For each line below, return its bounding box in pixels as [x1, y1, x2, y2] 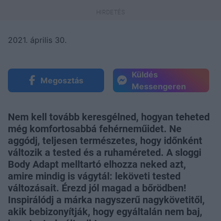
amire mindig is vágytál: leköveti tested [8, 170, 181, 183]
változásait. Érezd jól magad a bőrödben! [8, 182, 186, 194]
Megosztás [40, 75, 83, 86]
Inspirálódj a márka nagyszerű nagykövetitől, [8, 194, 205, 206]
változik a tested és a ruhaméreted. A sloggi [8, 147, 201, 159]
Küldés [132, 70, 158, 80]
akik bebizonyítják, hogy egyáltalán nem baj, [8, 206, 202, 218]
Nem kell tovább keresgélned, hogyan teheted [8, 111, 210, 123]
